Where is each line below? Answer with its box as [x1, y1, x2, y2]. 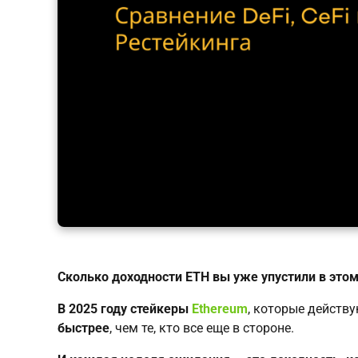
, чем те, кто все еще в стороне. [109, 320, 294, 336]
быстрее [58, 320, 109, 336]
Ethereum [192, 300, 248, 316]
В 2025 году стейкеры [58, 300, 192, 316]
